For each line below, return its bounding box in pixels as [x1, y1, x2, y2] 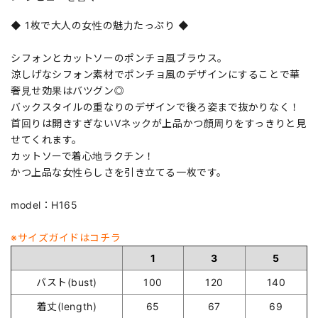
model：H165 [11, 198, 78, 211]
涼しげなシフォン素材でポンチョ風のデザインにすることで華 [11, 67, 300, 80]
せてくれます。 [11, 133, 82, 146]
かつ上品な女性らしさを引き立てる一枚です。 [11, 165, 227, 178]
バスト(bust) [35, 275, 98, 288]
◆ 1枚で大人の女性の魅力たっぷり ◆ [11, 18, 190, 31]
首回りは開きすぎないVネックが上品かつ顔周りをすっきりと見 [11, 116, 307, 129]
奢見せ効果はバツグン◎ [11, 84, 125, 97]
